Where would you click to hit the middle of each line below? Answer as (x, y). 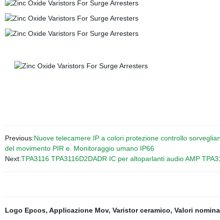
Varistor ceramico (141, 210)
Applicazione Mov (79, 210)
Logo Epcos (25, 210)
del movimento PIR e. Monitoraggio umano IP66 (79, 148)
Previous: (19, 138)
